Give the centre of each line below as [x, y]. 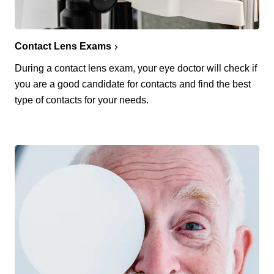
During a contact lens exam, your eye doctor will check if [136, 68]
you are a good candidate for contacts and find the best [133, 84]
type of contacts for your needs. [82, 100]
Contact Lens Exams [63, 46]
